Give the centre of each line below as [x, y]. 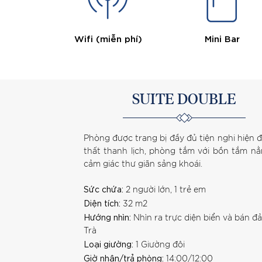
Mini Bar [222, 38]
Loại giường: [108, 244]
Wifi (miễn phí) [108, 38]
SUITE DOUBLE [185, 99]
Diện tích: [102, 203]
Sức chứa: [103, 189]
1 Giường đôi [159, 245]
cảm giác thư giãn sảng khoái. [143, 164]
